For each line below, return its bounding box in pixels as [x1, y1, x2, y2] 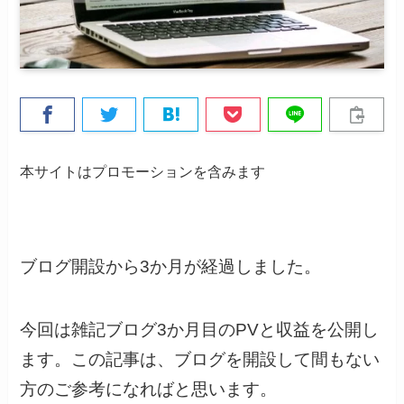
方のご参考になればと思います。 [20, 380, 278, 399]
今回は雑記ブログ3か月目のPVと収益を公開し [20, 320, 380, 340]
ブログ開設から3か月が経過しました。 [20, 256, 322, 276]
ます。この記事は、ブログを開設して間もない [20, 350, 381, 370]
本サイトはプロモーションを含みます [20, 163, 266, 180]
